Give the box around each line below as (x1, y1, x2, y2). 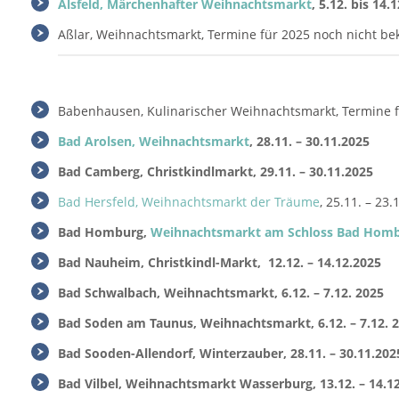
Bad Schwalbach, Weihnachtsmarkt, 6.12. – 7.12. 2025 (58, 284, 384, 301)
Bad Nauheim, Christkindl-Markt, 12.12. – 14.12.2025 (58, 254, 381, 271)
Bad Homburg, (58, 224, 151, 240)
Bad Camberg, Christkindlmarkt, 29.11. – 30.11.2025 (58, 163, 373, 180)
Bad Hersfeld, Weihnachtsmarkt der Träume (58, 193, 320, 210)
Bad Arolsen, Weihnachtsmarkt (58, 133, 249, 150)
